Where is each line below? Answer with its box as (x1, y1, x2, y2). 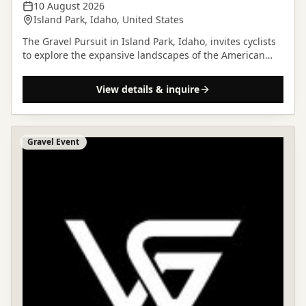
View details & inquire (96, 83, 199, 96)
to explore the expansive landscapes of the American (23, 48, 265, 61)
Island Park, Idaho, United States (33, 13, 184, 26)
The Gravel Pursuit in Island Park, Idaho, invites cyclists (23, 35, 276, 48)
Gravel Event (27, 136, 79, 148)
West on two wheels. (23, 62, 116, 75)
